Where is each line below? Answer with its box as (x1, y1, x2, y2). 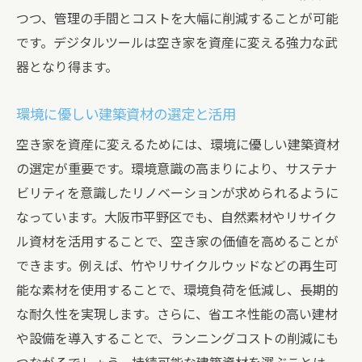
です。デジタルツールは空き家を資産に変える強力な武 (16, 36, 338, 51)
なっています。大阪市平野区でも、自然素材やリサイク (16, 210, 337, 225)
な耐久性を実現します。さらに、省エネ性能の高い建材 (16, 307, 338, 322)
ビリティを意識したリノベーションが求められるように (16, 186, 339, 201)
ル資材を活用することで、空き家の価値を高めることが (16, 234, 339, 250)
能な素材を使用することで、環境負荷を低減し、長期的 (16, 283, 339, 298)
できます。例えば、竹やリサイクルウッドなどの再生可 (16, 259, 338, 274)
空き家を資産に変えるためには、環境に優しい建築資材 (16, 137, 339, 153)
